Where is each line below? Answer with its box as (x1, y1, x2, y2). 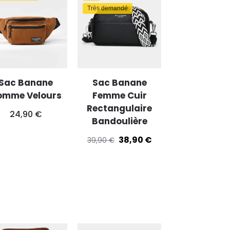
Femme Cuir (92, 89, 147, 102)
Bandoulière (91, 114, 147, 127)
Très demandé (87, 5, 128, 12)
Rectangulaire (87, 102, 152, 114)
